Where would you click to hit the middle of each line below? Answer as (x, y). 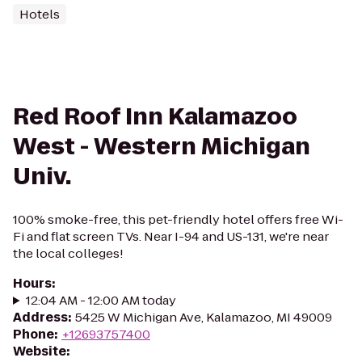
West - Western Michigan (162, 147)
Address (40, 317)
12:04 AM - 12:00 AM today (101, 300)
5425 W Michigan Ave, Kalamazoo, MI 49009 (204, 317)
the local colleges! (68, 253)
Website (40, 351)
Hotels (40, 14)
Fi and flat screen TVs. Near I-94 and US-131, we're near (171, 236)
